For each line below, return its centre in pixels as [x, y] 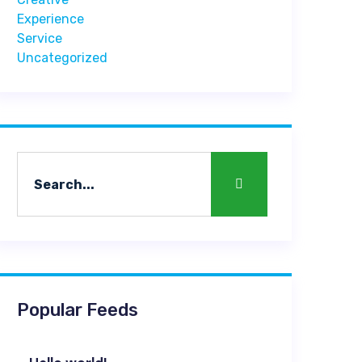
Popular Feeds [78, 310]
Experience [51, 19]
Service [40, 38]
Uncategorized [62, 58]
